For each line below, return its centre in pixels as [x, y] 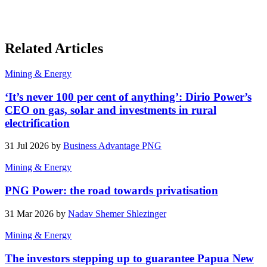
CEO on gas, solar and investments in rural [111, 110]
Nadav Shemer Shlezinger [117, 213]
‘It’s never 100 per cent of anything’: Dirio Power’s [128, 97]
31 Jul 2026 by [34, 146]
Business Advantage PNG [112, 146]
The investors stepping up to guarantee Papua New [129, 258]
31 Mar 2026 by [36, 213]
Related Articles [54, 49]
